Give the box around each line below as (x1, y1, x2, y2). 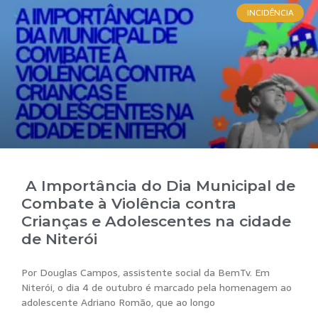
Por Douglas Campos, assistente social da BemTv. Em (21, 265, 270, 281)
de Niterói (21, 230, 97, 248)
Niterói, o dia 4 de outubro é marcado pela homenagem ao (21, 280, 292, 296)
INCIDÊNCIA (246, 6, 294, 21)
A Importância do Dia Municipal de (21, 177, 295, 195)
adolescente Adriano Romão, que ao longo (21, 295, 215, 311)
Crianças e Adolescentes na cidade (21, 212, 291, 231)
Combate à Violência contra (21, 194, 236, 213)
